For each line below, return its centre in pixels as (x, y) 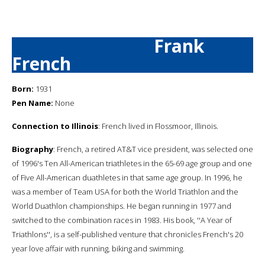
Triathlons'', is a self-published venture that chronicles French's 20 (127, 234)
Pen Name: (33, 103)
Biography (33, 149)
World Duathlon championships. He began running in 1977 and (122, 206)
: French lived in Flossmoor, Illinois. (158, 126)
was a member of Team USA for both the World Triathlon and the (125, 191)
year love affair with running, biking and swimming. (98, 248)
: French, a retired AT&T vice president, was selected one (153, 149)
